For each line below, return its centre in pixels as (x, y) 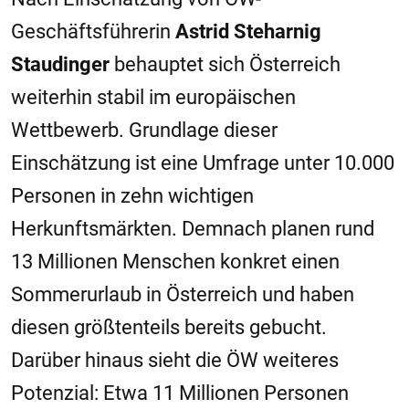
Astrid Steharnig (248, 32)
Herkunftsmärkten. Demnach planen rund (193, 229)
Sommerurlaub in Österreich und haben (183, 295)
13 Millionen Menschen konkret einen (175, 262)
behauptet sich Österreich (225, 65)
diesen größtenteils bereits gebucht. (169, 328)
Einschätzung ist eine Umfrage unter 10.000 (203, 163)
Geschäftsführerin (93, 32)
